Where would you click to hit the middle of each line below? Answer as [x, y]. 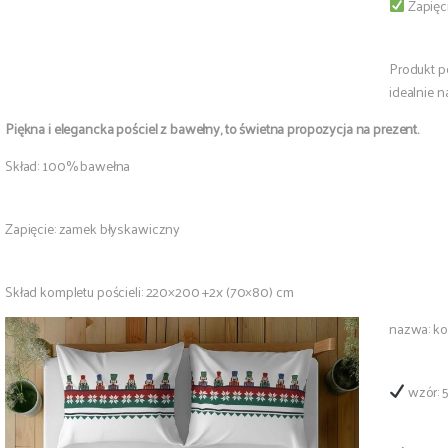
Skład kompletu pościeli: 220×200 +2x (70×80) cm [149, 291]
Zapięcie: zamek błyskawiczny [93, 228]
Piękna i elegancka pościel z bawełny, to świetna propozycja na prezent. [212, 128]
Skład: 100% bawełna [68, 165]
